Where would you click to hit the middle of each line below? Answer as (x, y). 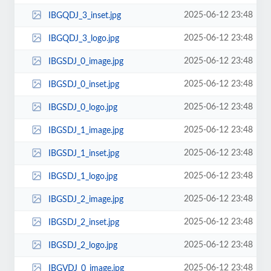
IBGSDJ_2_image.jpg (86, 199)
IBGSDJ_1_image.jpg (86, 130)
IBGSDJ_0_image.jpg (86, 61)
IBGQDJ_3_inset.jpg (84, 15)
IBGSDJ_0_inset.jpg (83, 84)
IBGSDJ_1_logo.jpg (83, 176)
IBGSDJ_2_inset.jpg (83, 222)
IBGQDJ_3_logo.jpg (83, 38)
